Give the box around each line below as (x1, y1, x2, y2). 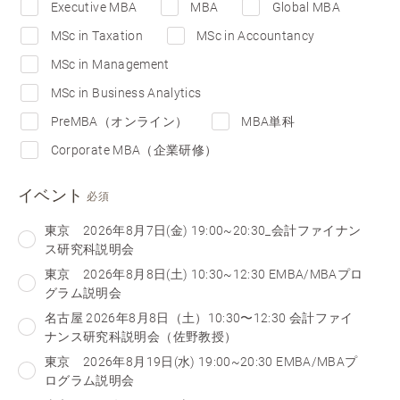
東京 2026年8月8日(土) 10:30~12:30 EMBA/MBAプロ (45, 266, 363, 281)
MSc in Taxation (50, 29, 143, 43)
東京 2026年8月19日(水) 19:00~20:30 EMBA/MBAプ (45, 354, 358, 369)
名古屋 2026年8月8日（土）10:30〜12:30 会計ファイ (45, 310, 354, 325)
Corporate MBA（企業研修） (50, 143, 218, 157)
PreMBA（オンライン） (50, 114, 188, 129)
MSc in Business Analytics (50, 86, 202, 100)
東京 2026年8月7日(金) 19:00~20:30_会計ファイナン (45, 222, 362, 237)
